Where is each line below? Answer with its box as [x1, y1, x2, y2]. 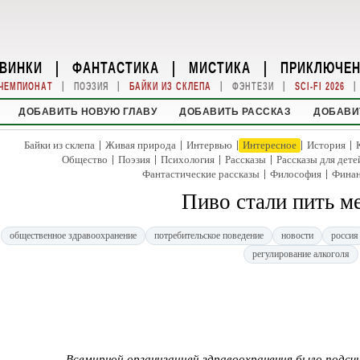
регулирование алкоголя [252, 248, 350, 260]
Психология [161, 153, 215, 166]
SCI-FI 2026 [294, 80, 345, 92]
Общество [62, 153, 108, 166]
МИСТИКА [189, 57, 251, 76]
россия [331, 230, 358, 241]
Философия [269, 168, 321, 180]
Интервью [186, 139, 232, 151]
